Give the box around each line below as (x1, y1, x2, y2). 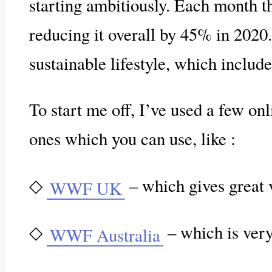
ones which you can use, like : (29, 127, 236, 151)
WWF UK (50, 177, 122, 200)
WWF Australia (50, 223, 160, 246)
